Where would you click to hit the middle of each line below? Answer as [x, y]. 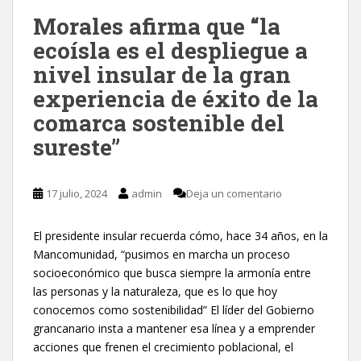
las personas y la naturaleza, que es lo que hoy [155, 291]
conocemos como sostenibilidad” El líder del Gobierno [174, 309]
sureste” [77, 147]
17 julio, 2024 [77, 193]
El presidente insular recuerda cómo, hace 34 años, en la [180, 235]
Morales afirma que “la [157, 26]
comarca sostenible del [159, 122]
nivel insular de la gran [162, 74]
